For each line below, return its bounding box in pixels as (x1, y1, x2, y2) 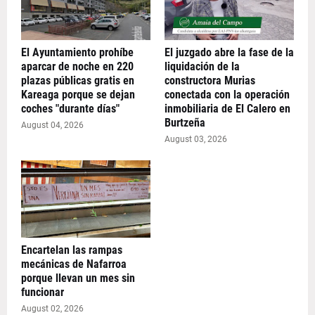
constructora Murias (165, 74, 255, 87)
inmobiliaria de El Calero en (165, 102, 290, 115)
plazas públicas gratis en (21, 74, 134, 87)
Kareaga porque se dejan (21, 88, 135, 101)
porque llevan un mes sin (21, 271, 135, 285)
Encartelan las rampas (21, 243, 122, 257)
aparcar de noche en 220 (21, 60, 134, 73)
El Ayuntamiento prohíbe (21, 46, 134, 59)
